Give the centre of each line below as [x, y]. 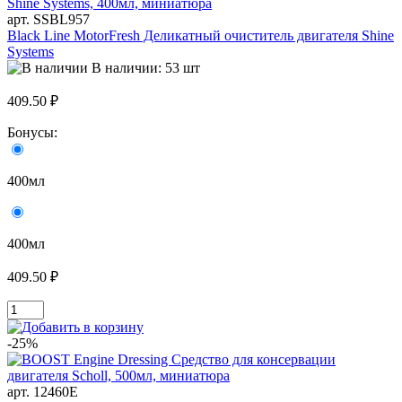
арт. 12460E [43, 392]
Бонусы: [34, 133]
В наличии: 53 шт [146, 68]
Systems [31, 52]
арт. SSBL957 [48, 20]
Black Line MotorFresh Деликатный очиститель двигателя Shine [201, 36]
